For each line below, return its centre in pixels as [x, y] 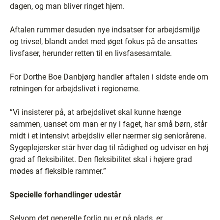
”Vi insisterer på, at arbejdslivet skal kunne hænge [96, 112]
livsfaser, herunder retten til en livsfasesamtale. [91, 53]
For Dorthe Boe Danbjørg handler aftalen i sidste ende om [109, 77]
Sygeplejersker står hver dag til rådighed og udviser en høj [109, 147]
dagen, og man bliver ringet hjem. [67, 6]
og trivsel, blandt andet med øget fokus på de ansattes [104, 41]
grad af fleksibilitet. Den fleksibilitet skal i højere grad [101, 159]
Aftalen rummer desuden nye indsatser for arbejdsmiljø [105, 29]
